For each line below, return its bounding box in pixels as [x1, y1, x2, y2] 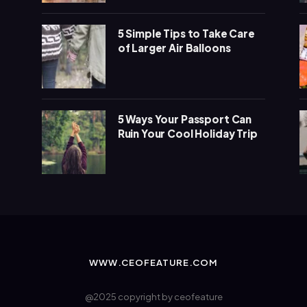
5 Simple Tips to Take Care [117, 26, 255, 40]
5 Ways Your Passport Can [117, 112, 252, 125]
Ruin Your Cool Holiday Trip [117, 126, 258, 140]
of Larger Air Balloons [117, 40, 231, 54]
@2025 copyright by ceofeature [84, 291, 223, 302]
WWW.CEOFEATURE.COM [88, 256, 219, 268]
